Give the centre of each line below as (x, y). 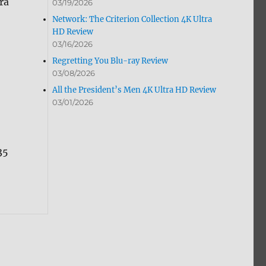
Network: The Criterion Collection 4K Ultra (132, 20)
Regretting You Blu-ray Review (110, 61)
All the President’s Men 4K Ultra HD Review (134, 90)
